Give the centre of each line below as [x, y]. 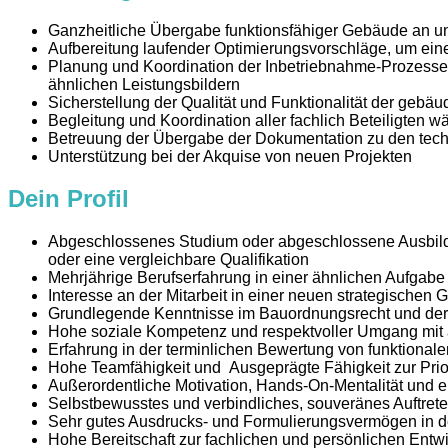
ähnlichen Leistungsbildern [144, 84]
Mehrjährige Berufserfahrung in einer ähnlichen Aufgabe [246, 278]
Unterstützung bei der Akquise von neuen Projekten [230, 156]
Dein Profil [68, 199]
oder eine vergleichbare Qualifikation [178, 260]
